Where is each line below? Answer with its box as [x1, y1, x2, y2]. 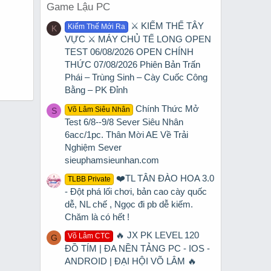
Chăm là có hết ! [65, 211, 129, 222]
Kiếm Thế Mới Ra [68, 22, 126, 31]
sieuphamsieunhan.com [65, 154, 159, 165]
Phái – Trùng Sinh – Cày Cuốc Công [65, 72, 207, 83]
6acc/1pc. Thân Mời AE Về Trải [65, 129, 188, 140]
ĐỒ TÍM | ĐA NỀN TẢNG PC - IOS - [65, 243, 210, 254]
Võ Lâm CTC [68, 232, 111, 241]
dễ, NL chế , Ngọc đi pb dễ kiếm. [65, 198, 193, 209]
